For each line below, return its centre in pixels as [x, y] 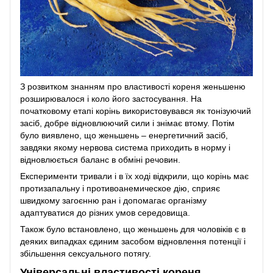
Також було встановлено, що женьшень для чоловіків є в [133, 229]
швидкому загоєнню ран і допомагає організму [113, 200]
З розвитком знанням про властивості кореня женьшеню [133, 86]
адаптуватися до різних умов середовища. [105, 212]
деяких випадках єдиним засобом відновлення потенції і [133, 241]
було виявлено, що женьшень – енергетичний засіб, [124, 135]
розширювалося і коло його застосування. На [111, 98]
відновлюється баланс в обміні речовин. [100, 159]
